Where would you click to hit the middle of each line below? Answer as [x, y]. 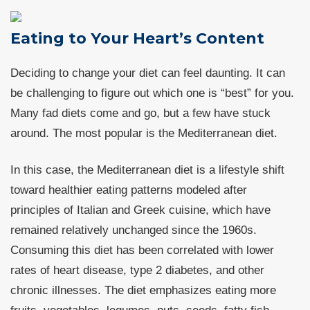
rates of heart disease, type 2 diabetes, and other [137, 270]
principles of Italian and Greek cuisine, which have [140, 210]
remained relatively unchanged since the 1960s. [134, 230]
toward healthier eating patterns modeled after [129, 190]
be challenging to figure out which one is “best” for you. [152, 93]
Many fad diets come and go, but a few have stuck [140, 113]
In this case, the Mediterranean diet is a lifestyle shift [147, 170]
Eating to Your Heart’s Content [142, 38]
